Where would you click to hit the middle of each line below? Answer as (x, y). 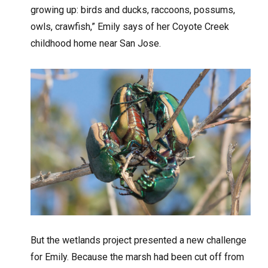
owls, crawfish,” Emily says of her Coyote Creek (130, 27)
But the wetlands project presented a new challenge (139, 240)
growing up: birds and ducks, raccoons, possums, (133, 10)
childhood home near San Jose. (96, 44)
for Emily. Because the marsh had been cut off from (138, 257)
